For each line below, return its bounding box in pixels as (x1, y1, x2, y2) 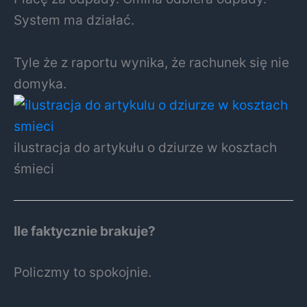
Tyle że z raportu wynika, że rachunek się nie (14, 53, 289, 71)
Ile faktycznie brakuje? (14, 223, 156, 240)
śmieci (14, 160, 54, 177)
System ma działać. (14, 12, 134, 29)
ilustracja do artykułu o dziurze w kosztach (14, 138, 277, 156)
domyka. (14, 75, 66, 92)
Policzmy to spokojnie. (14, 263, 151, 280)
